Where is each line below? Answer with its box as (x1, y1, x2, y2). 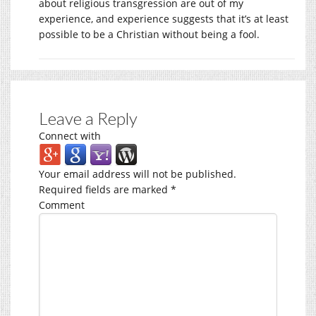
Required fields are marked (39, 182, 171, 196)
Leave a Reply (39, 107, 138, 128)
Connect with (39, 128, 101, 142)
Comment (39, 197, 85, 212)
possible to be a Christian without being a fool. (39, 27, 260, 41)
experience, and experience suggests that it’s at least (39, 11, 288, 25)
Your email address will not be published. (39, 166, 236, 181)
